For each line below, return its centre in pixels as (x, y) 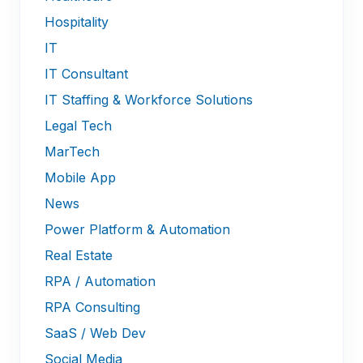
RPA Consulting (92, 307)
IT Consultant (86, 74)
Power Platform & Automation (137, 230)
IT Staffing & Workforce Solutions (149, 100)
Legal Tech (78, 126)
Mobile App (80, 178)
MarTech (72, 152)
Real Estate (79, 256)
